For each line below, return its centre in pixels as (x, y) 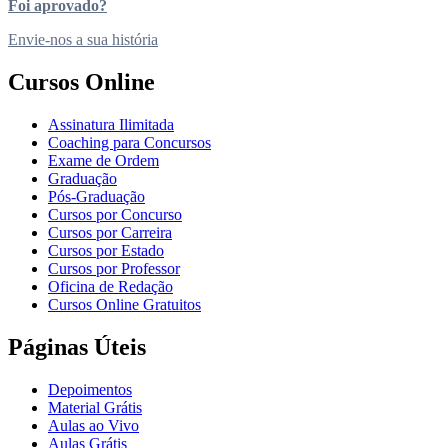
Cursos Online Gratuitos (124, 305)
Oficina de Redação (110, 287)
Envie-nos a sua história (83, 40)
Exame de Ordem (103, 161)
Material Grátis (95, 407)
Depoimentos (90, 389)
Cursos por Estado (106, 251)
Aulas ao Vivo (93, 425)
